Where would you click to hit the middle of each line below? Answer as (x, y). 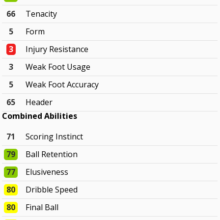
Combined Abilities (40, 116)
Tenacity (41, 14)
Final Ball (42, 207)
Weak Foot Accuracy (62, 85)
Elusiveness (47, 172)
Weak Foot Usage (58, 67)
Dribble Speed (52, 190)
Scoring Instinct (55, 137)
